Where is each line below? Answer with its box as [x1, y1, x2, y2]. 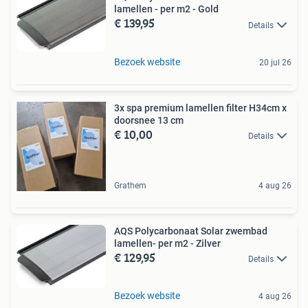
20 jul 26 [259, 57, 291, 67]
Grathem [114, 180, 146, 190]
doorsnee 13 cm [114, 114, 184, 126]
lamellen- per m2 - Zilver [114, 237, 221, 249]
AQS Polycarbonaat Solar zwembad [114, 225, 267, 236]
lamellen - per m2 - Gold [114, 3, 219, 15]
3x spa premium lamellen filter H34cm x [114, 102, 287, 113]
